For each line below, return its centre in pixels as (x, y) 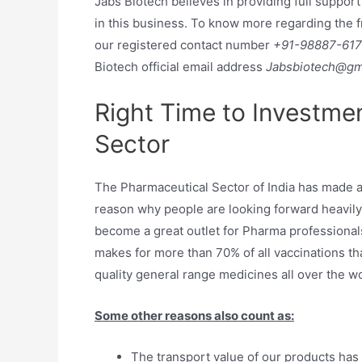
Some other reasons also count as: (194, 316)
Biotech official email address (180, 67)
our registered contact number (184, 45)
